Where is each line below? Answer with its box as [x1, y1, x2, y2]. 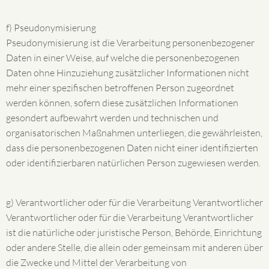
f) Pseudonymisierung [6, 22, 96, 34]
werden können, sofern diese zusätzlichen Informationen [6, 97, 238, 109]
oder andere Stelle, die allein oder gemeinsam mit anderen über [6, 241, 263, 253]
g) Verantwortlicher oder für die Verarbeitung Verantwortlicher [6, 196, 263, 208]
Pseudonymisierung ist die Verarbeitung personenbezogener [6, 37, 255, 49]
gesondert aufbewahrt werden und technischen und [6, 112, 219, 124]
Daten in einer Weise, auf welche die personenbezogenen [6, 52, 240, 64]
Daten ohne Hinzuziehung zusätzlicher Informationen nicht [6, 67, 249, 79]
